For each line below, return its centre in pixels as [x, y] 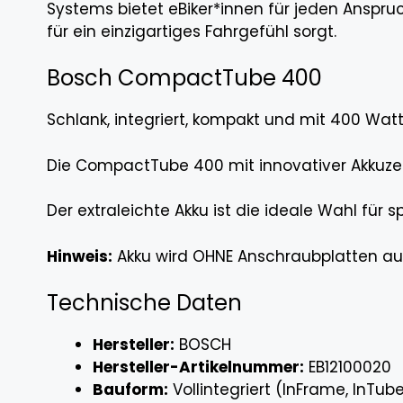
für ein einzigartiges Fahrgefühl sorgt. [192, 31]
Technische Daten [144, 303]
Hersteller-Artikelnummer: [198, 367]
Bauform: [130, 390]
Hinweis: [80, 256]
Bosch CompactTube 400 [184, 78]
